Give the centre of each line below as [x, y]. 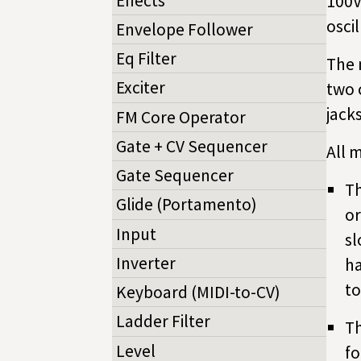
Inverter [146, 263]
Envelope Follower [185, 29]
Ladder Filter [163, 322]
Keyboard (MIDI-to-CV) [198, 293]
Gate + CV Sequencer [192, 146]
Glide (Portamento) [187, 205]
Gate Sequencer [175, 176]
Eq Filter [146, 59]
